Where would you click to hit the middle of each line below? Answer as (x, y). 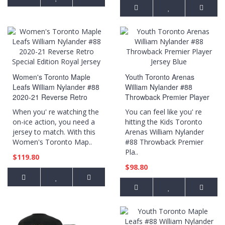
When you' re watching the (56, 112)
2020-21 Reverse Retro (50, 97)
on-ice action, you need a (54, 122)
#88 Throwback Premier (164, 142)
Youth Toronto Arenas (160, 77)
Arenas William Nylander (164, 132)
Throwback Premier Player (167, 97)
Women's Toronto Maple (51, 77)
